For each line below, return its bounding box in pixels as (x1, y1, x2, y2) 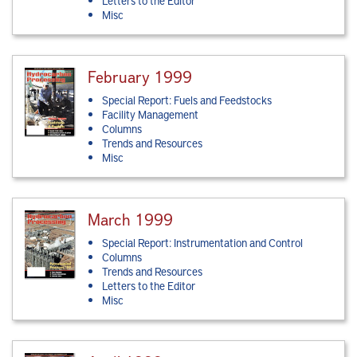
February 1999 (88, 65, 193, 88)
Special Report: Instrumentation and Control (102, 235, 304, 251)
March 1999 (88, 208, 174, 230)
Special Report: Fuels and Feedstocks (102, 92, 273, 108)
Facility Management (102, 107, 199, 123)
